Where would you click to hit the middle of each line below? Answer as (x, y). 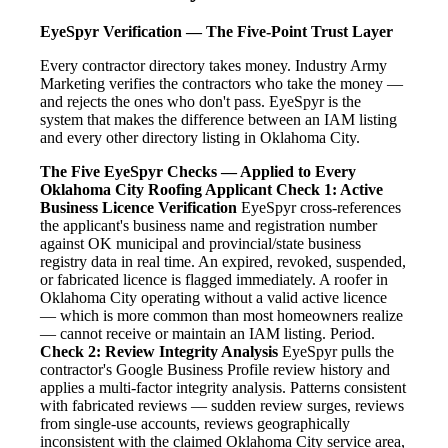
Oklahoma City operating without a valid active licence (213, 298)
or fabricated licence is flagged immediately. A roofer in (214, 280)
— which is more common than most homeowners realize (221, 316)
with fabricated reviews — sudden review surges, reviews (222, 406)
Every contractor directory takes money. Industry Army (213, 66)
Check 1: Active (329, 190)
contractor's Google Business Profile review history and (215, 370)
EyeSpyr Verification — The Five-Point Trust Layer (216, 32)
